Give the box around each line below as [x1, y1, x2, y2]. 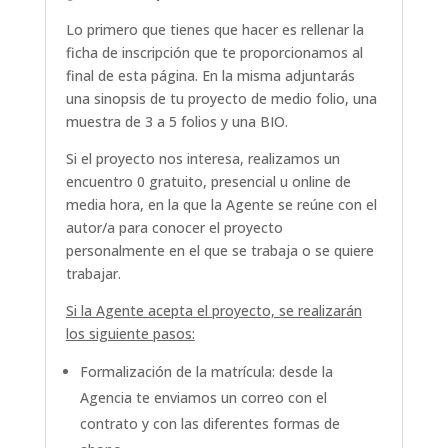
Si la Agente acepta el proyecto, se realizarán [65, 301, 362, 321]
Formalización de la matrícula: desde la [79, 362, 333, 382]
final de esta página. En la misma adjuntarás [65, 66, 355, 86]
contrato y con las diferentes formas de [79, 414, 340, 434]
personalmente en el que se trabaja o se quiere [65, 241, 374, 261]
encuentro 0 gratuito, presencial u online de [65, 172, 351, 192]
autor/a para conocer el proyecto [65, 218, 283, 238]
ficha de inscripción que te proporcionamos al [65, 43, 363, 63]
